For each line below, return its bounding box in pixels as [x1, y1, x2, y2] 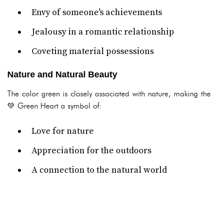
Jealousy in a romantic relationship [32, 26, 174, 37]
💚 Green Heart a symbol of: [7, 101, 102, 110]
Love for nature [32, 126, 94, 137]
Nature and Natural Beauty [7, 70, 117, 79]
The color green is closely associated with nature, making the [7, 89, 211, 98]
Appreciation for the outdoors [32, 145, 151, 156]
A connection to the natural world [32, 164, 167, 176]
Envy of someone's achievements [32, 7, 162, 18]
